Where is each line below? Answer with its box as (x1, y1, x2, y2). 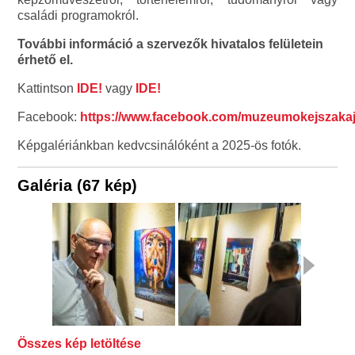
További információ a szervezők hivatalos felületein (17, 36, 324, 51)
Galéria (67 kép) (17, 176, 138, 194)
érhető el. (17, 52, 74, 67)
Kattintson (17, 81, 74, 95)
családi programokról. (17, 8, 139, 22)
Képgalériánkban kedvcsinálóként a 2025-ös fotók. (17, 138, 302, 152)
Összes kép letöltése (17, 336, 142, 350)
